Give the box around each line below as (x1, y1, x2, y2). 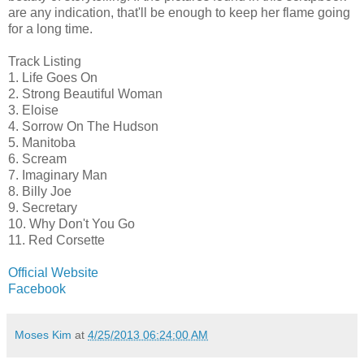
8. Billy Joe (8, 184, 71, 198)
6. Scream (8, 151, 67, 166)
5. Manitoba (8, 135, 76, 149)
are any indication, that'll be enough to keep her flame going (8, 5, 350, 19)
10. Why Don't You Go (8, 216, 135, 231)
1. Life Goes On (8, 70, 97, 84)
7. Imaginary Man (8, 167, 107, 182)
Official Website (8, 265, 98, 279)
